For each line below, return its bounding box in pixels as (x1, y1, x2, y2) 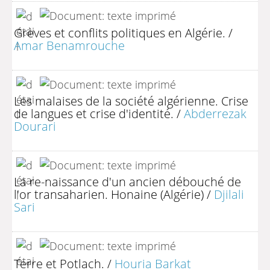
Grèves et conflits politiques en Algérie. (14, 24, 225, 41)
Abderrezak (184, 104, 246, 122)
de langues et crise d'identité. (14, 104, 174, 122)
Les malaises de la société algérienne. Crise (14, 92, 248, 109)
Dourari (14, 117, 56, 134)
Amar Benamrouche (14, 36, 125, 54)
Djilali (214, 185, 244, 202)
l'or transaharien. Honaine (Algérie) (14, 185, 204, 202)
